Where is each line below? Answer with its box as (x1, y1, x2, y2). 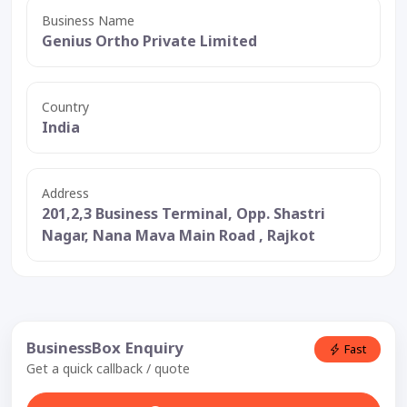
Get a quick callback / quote (26, 359, 190, 377)
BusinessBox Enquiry (26, 336, 184, 358)
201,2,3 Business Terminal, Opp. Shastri (42, 203, 325, 223)
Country (42, 97, 89, 115)
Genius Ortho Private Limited (42, 30, 257, 51)
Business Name (42, 11, 134, 29)
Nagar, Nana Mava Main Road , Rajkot (42, 224, 315, 245)
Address (42, 184, 89, 202)
